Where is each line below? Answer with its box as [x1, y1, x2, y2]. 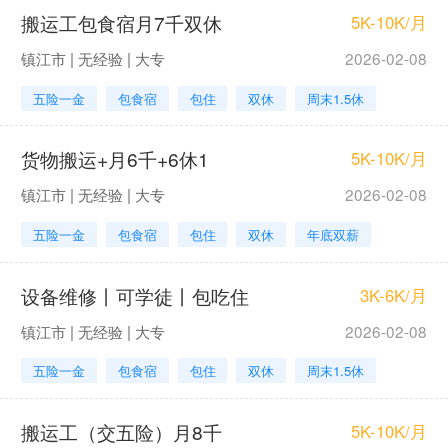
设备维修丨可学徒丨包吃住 [20, 281, 249, 309]
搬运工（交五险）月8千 [20, 418, 222, 446]
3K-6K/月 [360, 282, 428, 307]
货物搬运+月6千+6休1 [20, 145, 209, 173]
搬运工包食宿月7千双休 [20, 8, 222, 36]
